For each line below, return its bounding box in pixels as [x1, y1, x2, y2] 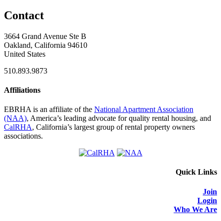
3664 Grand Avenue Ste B [4, 32, 86, 40]
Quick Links [176, 168, 217, 177]
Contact [4, 8, 44, 22]
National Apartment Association [94, 105, 193, 114]
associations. [4, 132, 43, 141]
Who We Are [174, 205, 217, 214]
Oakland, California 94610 [4, 40, 87, 49]
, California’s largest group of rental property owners [32, 123, 195, 132]
